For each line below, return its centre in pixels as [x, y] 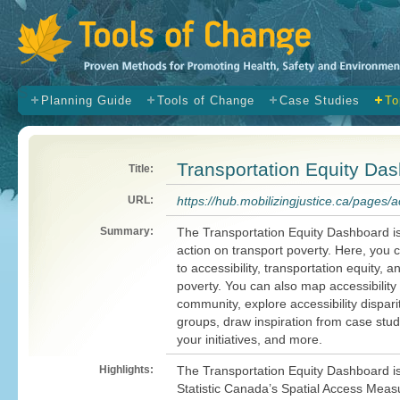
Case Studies [320, 100]
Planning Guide [87, 100]
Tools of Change [206, 100]
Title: [141, 169]
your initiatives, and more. [250, 339]
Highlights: [126, 370]
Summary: [127, 231]
